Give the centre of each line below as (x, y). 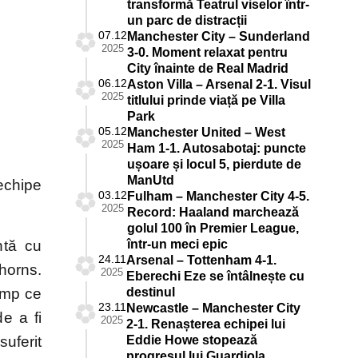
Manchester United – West (206, 132)
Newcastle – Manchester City (213, 308)
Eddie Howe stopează (191, 340)
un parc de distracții (187, 20)
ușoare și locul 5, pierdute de (214, 164)
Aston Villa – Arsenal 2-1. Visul (219, 84)
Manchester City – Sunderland (218, 36)
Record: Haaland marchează (213, 212)
